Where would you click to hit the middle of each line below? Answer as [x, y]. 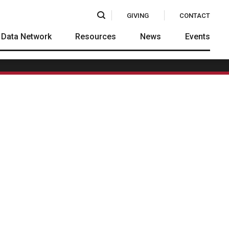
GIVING [138, 15]
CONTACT [194, 15]
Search [113, 9]
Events [197, 37]
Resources [96, 37]
